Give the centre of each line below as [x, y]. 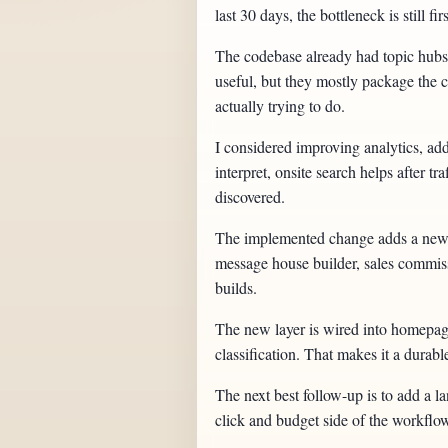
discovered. [250, 197]
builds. [236, 288]
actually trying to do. [280, 106]
